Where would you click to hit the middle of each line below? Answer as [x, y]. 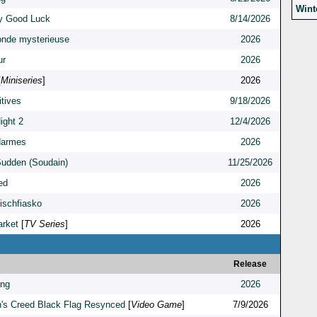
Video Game [156, 305]
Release [250, 264]
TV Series [45, 224]
